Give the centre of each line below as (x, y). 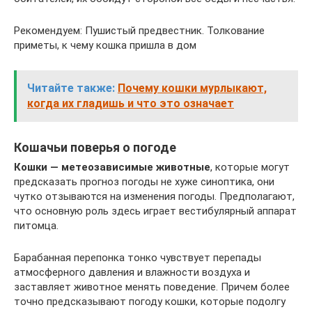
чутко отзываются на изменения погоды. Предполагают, (154, 197)
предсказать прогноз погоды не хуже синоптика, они (144, 182)
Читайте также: (71, 88)
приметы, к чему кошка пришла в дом (105, 46)
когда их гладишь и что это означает (131, 104)
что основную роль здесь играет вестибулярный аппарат (155, 211)
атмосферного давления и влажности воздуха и (132, 273)
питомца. (36, 226)
